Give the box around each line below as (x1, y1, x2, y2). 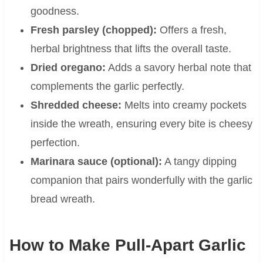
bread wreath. (30, 193, 95, 205)
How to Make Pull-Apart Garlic (9, 236, 246, 255)
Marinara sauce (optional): (30, 156, 162, 168)
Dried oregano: (30, 62, 106, 74)
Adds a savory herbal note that (105, 62, 251, 74)
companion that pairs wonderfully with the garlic (30, 174, 252, 187)
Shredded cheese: (30, 99, 122, 112)
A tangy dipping (161, 156, 237, 168)
